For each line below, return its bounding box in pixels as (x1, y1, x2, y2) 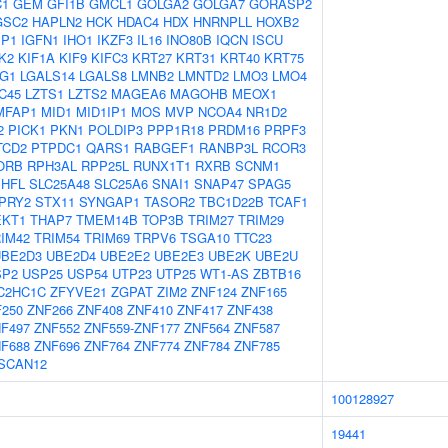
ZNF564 (184, 318, 230, 337)
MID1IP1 (76, 102, 127, 121)
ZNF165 (241, 282, 287, 301)
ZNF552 (34, 318, 80, 337)
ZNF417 (177, 300, 223, 319)
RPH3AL (27, 156, 77, 175)
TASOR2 (144, 192, 195, 211)
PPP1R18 (147, 120, 204, 139)
